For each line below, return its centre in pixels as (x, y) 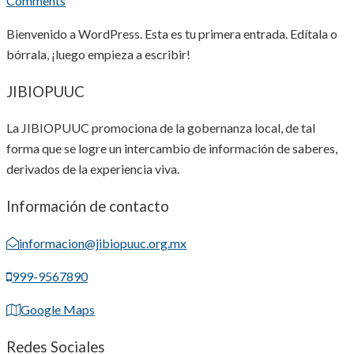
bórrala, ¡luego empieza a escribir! (98, 54)
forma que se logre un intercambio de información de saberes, (172, 149)
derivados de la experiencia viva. (93, 169)
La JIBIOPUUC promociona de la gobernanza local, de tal (161, 128)
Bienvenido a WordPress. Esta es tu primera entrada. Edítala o (172, 33)
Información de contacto (88, 207)
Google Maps (58, 309)
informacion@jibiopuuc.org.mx (103, 243)
